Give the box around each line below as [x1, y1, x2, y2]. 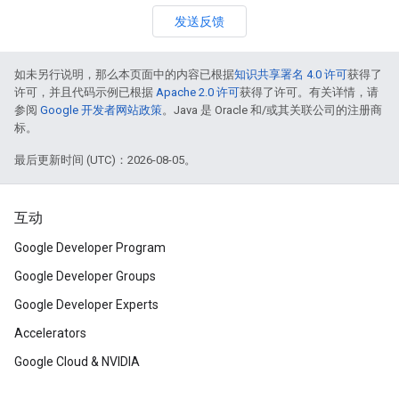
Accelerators [14, 326, 86, 340]
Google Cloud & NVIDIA [14, 354, 140, 369]
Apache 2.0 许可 [156, 85, 240, 99]
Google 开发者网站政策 [40, 103, 162, 117]
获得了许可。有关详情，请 [240, 85, 379, 99]
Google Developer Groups [14, 269, 156, 283]
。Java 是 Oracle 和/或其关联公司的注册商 [162, 103, 382, 117]
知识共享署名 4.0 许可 [234, 68, 347, 81]
